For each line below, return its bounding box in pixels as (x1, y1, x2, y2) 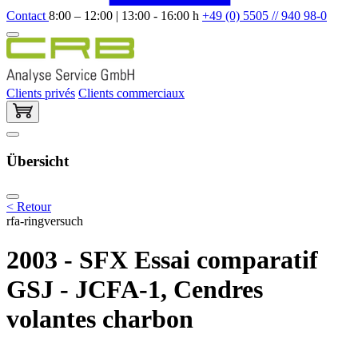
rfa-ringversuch (6, 213, 83, 228)
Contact (6, 8, 49, 22)
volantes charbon (6, 304, 193, 334)
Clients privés (6, 86, 75, 100)
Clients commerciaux (78, 86, 185, 100)
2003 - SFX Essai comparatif (6, 245, 318, 275)
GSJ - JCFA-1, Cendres (6, 275, 263, 304)
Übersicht (6, 153, 69, 170)
